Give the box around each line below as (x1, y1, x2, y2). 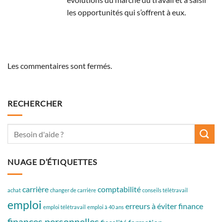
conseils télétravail (142, 187, 188, 193)
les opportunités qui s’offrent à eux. (67, 7, 186, 17)
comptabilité (98, 184, 141, 194)
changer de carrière (50, 187, 96, 193)
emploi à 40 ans (87, 204, 124, 210)
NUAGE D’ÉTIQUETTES (7, 157, 97, 167)
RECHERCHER (7, 98, 62, 108)
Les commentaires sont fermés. (7, 61, 112, 70)
